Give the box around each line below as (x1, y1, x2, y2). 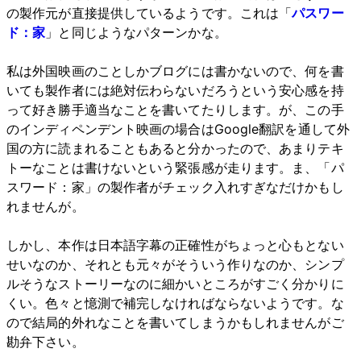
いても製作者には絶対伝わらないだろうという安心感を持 (6, 82, 344, 99)
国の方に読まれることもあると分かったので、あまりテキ (6, 140, 344, 157)
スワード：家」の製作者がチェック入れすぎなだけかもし (6, 179, 344, 196)
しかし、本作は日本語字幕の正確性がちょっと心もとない (6, 237, 344, 254)
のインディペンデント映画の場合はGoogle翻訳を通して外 (6, 121, 350, 138)
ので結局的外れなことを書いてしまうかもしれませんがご (6, 314, 344, 331)
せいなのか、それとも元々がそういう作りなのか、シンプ (6, 256, 344, 273)
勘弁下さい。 (6, 334, 85, 351)
